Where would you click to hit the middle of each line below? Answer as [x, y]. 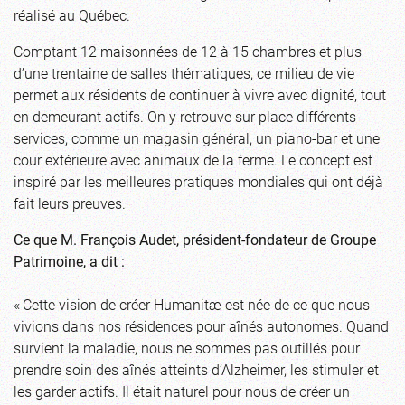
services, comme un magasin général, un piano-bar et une [197, 137]
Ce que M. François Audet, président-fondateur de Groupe [195, 239]
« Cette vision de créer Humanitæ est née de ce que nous [192, 304]
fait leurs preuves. [70, 202]
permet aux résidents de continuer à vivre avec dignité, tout [200, 94]
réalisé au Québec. [72, 14]
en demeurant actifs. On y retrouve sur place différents [185, 116]
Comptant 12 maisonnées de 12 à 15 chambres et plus [188, 51]
